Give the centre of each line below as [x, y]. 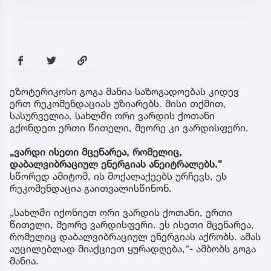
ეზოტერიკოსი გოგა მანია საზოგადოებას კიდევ [124, 92]
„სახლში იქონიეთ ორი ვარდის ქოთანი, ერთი [121, 213]
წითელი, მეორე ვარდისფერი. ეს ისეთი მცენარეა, [132, 225]
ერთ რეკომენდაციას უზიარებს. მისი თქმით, [118, 104]
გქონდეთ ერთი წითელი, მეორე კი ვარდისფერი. [129, 128]
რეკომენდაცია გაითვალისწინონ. [91, 188]
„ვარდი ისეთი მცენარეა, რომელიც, [96, 152]
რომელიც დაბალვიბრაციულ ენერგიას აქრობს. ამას [135, 237]
